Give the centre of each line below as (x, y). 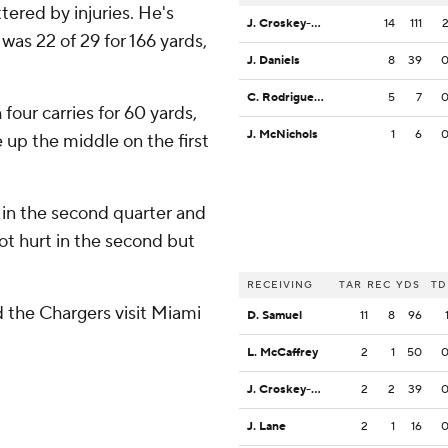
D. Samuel (274, 316)
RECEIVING (280, 285)
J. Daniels (273, 61)
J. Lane (266, 427)
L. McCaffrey (282, 353)
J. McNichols (282, 135)
